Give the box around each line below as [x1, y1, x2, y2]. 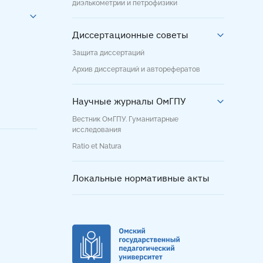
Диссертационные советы [72, 29, 188, 41]
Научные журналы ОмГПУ [72, 95, 186, 107]
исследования [72, 126, 121, 134]
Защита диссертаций [72, 49, 144, 58]
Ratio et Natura [72, 142, 122, 151]
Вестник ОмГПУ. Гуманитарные [72, 115, 178, 124]
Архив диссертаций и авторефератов [72, 65, 200, 74]
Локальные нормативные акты [72, 172, 210, 184]
